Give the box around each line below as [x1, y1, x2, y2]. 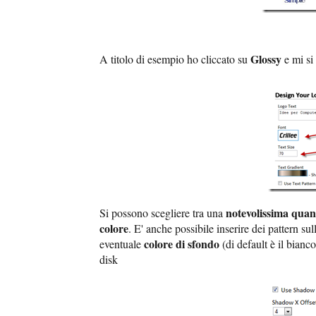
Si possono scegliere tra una [99, 205, 226, 221]
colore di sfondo [144, 236, 219, 253]
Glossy [250, 51, 284, 68]
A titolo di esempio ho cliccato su [99, 51, 250, 67]
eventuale [99, 236, 144, 252]
